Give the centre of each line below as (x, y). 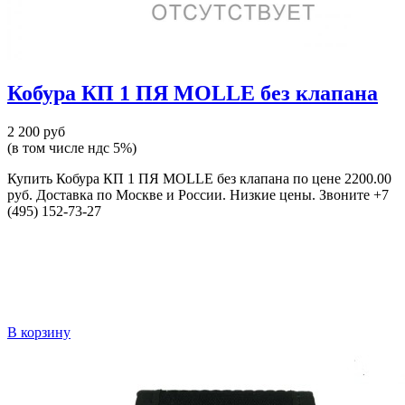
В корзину (39, 332)
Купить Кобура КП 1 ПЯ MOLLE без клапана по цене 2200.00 (199, 179)
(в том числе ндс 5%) (72, 148)
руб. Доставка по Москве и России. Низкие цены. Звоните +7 (198, 195)
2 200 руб (36, 132)
